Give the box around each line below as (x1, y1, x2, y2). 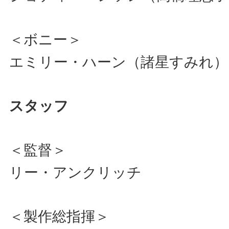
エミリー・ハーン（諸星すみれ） (9, 54, 228, 70)
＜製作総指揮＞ (9, 208, 124, 224)
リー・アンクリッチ (9, 164, 142, 180)
